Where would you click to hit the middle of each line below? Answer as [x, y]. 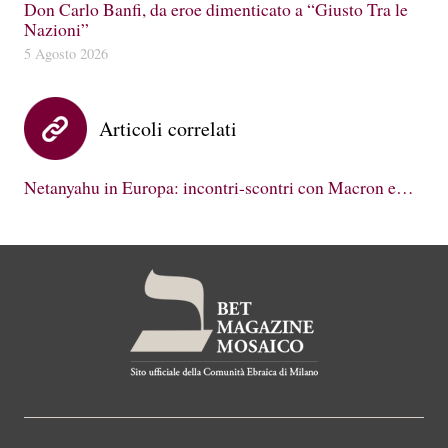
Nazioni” [56, 29]
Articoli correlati [168, 129]
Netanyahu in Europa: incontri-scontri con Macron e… [219, 187]
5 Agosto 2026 [66, 54]
